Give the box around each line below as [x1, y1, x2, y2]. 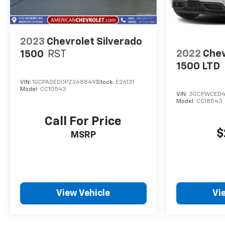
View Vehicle [56, 189, 110, 198]
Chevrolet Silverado [47, 36, 142, 47]
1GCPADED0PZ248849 [32, 79, 96, 85]
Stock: [96, 79, 116, 85]
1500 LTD [176, 61, 220, 72]
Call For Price [45, 115, 122, 128]
